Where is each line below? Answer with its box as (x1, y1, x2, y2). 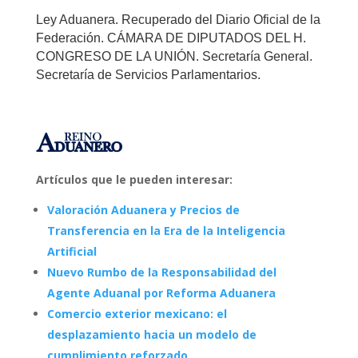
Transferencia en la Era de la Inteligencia (46, 222, 285, 238)
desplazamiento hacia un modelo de (46, 326, 257, 342)
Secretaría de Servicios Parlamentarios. (35, 67, 261, 82)
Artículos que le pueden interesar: (35, 171, 233, 187)
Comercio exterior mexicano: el (46, 305, 227, 321)
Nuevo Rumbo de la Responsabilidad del (46, 264, 276, 280)
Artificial (46, 243, 97, 259)
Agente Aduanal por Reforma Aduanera (46, 284, 276, 300)
